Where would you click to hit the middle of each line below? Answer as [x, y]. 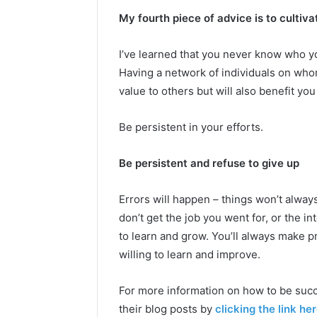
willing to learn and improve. [190, 254]
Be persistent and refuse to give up [209, 163]
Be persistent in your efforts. [191, 127]
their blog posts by [167, 309]
